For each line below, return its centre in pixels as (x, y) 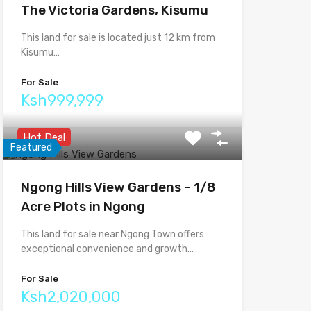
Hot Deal (44, 137)
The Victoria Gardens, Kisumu (114, 10)
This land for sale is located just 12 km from (118, 38)
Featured (31, 148)
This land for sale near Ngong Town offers (112, 234)
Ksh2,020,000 (70, 297)
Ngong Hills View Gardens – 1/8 (118, 187)
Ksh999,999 (62, 100)
